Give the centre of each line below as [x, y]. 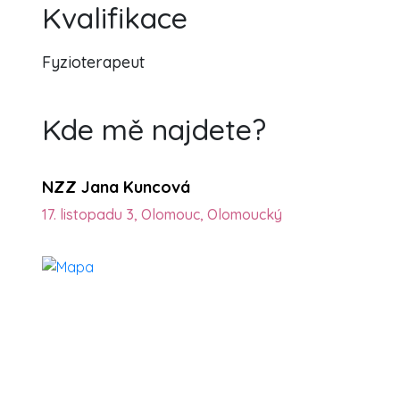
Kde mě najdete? [154, 129]
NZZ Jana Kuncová [116, 187]
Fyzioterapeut [93, 62]
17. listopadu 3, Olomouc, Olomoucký [162, 214]
